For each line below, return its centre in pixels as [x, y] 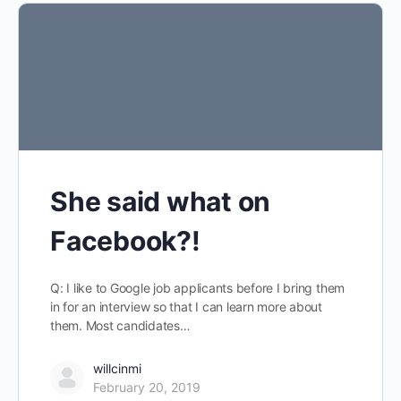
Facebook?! [125, 240]
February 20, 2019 [147, 387]
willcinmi [117, 368]
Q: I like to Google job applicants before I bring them [198, 287]
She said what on [161, 201]
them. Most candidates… [120, 325]
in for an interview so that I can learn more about [186, 306]
